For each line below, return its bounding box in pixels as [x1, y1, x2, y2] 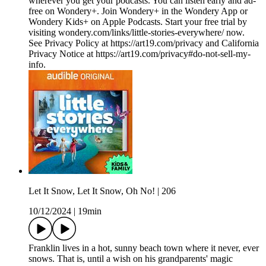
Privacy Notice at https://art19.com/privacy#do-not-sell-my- [28, 49, 251, 59]
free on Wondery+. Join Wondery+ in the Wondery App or [28, 6, 248, 17]
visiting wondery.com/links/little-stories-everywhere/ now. [28, 27, 245, 38]
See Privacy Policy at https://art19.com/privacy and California [28, 38, 259, 49]
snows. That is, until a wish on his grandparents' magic [28, 254, 233, 264]
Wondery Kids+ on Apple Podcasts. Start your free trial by [28, 17, 247, 27]
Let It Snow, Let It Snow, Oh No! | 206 [28, 186, 176, 197]
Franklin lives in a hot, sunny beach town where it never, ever [28, 243, 259, 254]
